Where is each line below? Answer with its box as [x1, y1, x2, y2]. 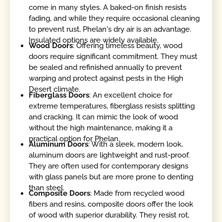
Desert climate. [29, 85, 81, 94]
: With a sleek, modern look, [88, 139, 183, 149]
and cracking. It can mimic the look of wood [29, 112, 178, 121]
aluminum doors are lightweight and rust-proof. [29, 150, 190, 160]
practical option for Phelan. [29, 134, 120, 143]
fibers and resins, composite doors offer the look [29, 200, 194, 209]
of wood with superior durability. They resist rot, [29, 211, 190, 220]
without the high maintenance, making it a [29, 123, 173, 132]
